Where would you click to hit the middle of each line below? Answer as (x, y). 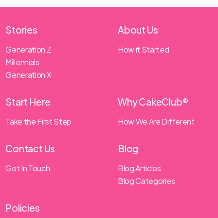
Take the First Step (39, 121)
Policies (23, 208)
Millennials (22, 62)
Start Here (28, 102)
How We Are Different (156, 121)
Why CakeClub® (153, 102)
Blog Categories (146, 181)
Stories (21, 30)
